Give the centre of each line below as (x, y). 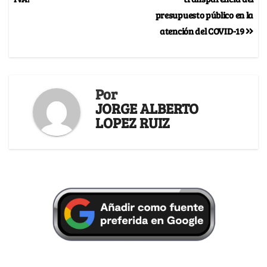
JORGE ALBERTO (147, 108)
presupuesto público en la (204, 14)
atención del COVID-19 (203, 30)
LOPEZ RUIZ (133, 122)
